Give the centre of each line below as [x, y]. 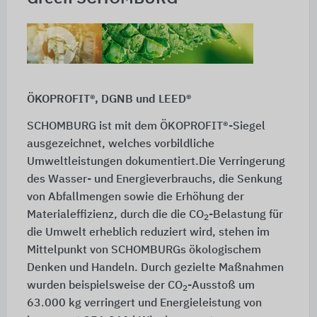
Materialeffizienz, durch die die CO [115, 215]
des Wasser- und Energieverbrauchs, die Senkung [154, 180]
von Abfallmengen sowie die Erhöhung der [135, 198]
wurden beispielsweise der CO [104, 286]
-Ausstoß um [221, 286]
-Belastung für [246, 215]
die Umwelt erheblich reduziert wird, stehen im [148, 233]
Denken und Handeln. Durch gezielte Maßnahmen [155, 269]
